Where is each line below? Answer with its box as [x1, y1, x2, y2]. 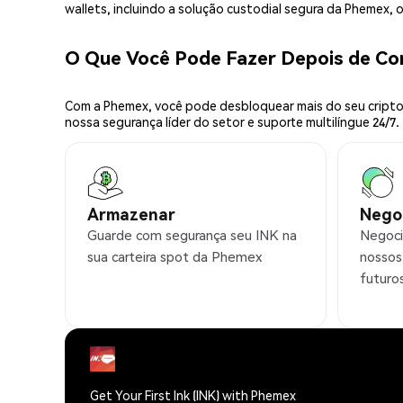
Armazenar [87, 203, 175, 225]
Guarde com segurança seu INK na [87, 226, 297, 245]
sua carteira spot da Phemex [87, 247, 262, 266]
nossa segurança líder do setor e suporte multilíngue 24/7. [65, 113, 399, 130]
